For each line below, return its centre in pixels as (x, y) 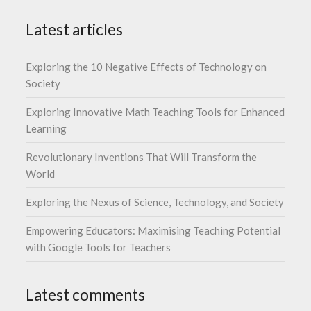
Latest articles (75, 30)
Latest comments (86, 295)
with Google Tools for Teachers (99, 247)
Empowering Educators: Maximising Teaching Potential (153, 230)
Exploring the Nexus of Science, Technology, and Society (155, 202)
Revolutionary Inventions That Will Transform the (142, 157)
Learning (47, 128)
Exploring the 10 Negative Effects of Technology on (146, 67)
